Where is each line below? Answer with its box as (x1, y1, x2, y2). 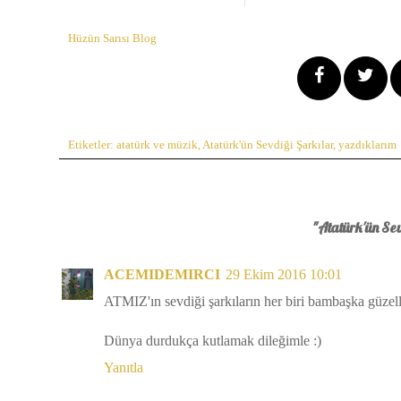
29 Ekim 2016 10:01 (226, 266, 342, 282)
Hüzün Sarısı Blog (68, 31, 157, 45)
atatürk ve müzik (116, 138, 198, 151)
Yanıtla (104, 359, 143, 375)
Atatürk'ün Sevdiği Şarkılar (202, 138, 333, 151)
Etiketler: (68, 138, 116, 151)
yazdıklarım (338, 138, 397, 151)
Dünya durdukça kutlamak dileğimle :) (104, 332, 321, 348)
